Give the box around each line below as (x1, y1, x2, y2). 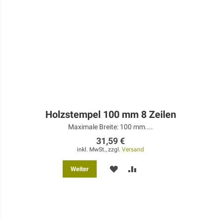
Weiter (70, 165, 89, 173)
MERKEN (117, 164, 147, 173)
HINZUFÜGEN (136, 199, 182, 207)
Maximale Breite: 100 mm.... (68, 123, 153, 131)
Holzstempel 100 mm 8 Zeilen (45, 109, 176, 121)
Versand (122, 146, 144, 153)
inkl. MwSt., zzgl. (77, 146, 122, 153)
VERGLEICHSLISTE (136, 182, 202, 190)
